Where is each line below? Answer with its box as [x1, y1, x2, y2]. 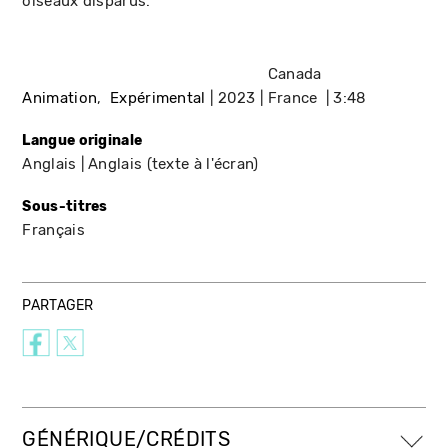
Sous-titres [22, 197, 108, 215]
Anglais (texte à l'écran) [88, 154, 259, 173]
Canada [267, 64, 322, 83]
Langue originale [22, 131, 143, 149]
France [267, 88, 318, 107]
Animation [22, 88, 98, 107]
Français [22, 220, 85, 239]
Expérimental [110, 88, 206, 107]
